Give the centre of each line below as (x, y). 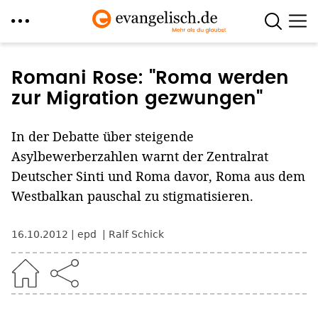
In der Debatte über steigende (103, 136)
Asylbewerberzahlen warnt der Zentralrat (140, 156)
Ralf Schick (136, 234)
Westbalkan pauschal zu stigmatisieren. (132, 196)
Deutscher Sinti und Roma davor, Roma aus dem (158, 176)
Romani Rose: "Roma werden (150, 78)
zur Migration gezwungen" (137, 99)
